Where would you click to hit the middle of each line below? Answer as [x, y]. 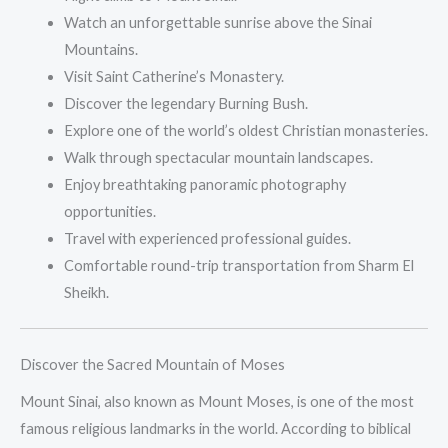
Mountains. [100, 50]
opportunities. [109, 212]
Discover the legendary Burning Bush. [185, 104]
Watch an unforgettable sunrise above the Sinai [217, 23]
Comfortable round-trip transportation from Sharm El [238, 266]
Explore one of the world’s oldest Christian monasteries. [245, 131]
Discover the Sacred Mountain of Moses [152, 365]
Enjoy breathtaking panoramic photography [204, 185]
